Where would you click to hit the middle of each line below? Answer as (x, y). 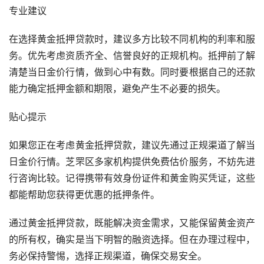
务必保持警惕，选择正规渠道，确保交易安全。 (108, 256)
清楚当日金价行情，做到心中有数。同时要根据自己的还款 (132, 72)
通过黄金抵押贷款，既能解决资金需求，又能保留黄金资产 (132, 223)
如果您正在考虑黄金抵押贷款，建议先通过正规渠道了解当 (132, 145)
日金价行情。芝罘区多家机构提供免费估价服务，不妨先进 (132, 162)
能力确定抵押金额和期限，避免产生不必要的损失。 (117, 89)
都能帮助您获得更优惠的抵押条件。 (84, 195)
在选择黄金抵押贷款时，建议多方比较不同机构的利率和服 (132, 39)
